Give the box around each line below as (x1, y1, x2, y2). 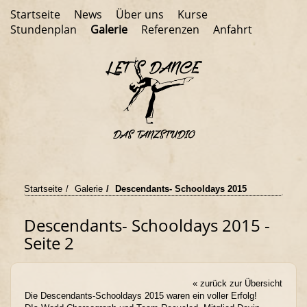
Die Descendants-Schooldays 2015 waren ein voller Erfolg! (25, 290, 257, 301)
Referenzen (141, 22, 199, 37)
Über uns (116, 7, 164, 22)
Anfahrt (213, 22, 252, 37)
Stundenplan (10, 22, 77, 37)
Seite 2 (24, 231, 74, 254)
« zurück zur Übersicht (193, 278, 282, 288)
